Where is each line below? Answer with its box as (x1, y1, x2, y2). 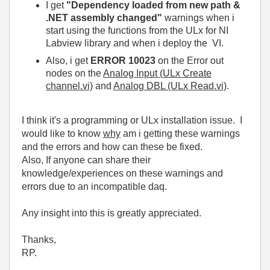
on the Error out (155, 55, 224, 66)
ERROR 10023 (90, 55, 155, 66)
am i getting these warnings (121, 128, 240, 139)
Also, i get (46, 55, 90, 66)
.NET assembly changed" (46, 13, 162, 23)
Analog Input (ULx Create (103, 68, 212, 78)
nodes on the (46, 68, 103, 78)
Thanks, (22, 234, 56, 245)
